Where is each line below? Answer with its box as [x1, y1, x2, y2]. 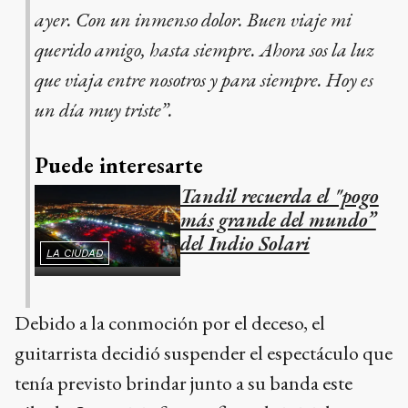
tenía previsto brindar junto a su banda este [15, 370, 352, 397]
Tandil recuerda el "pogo [179, 183, 379, 210]
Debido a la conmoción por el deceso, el [15, 310, 325, 337]
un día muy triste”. [34, 97, 173, 124]
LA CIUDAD [46, 247, 103, 260]
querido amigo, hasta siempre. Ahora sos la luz [34, 36, 374, 64]
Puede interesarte [34, 151, 203, 180]
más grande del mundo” [179, 207, 376, 234]
